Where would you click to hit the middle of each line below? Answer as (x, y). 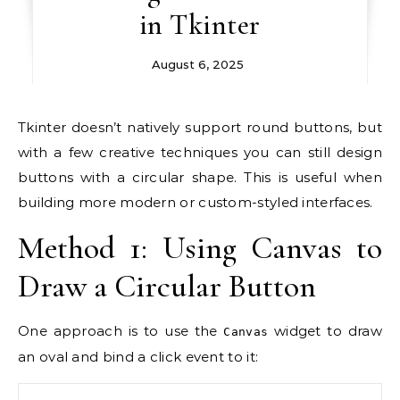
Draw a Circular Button (167, 286)
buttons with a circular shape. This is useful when (200, 177)
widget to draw (325, 331)
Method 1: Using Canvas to (200, 248)
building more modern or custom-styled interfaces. (196, 202)
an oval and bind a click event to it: (138, 357)
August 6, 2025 (198, 64)
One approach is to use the (121, 331)
